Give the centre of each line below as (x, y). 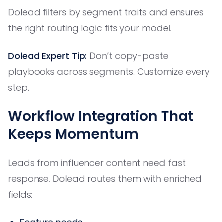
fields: (20, 194)
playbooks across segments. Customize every (109, 71)
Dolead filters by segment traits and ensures (106, 12)
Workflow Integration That (101, 116)
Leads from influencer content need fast (97, 163)
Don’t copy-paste (128, 55)
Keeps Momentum (73, 134)
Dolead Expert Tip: (48, 55)
